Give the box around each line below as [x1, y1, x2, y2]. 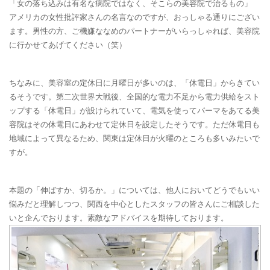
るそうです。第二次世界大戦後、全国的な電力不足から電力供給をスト [9, 92, 260, 101]
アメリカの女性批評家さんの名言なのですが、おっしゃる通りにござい [9, 12, 260, 22]
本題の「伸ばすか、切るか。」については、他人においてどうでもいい [9, 185, 260, 195]
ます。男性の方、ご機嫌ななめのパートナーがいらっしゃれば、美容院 [9, 26, 260, 36]
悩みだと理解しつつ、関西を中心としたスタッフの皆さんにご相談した [9, 199, 260, 209]
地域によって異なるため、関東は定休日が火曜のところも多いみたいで [9, 133, 260, 143]
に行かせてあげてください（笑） [9, 40, 127, 49]
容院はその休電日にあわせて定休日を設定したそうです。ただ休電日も [9, 119, 260, 129]
